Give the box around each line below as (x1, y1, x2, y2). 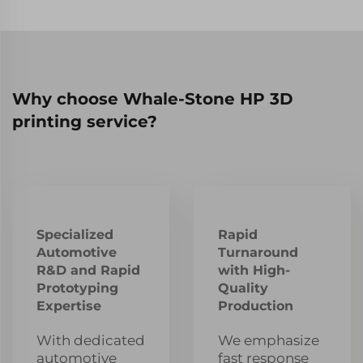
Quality (218, 280, 268, 296)
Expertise (36, 297, 101, 314)
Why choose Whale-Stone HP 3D (12, 88, 293, 109)
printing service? (12, 111, 157, 131)
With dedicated (36, 331, 145, 348)
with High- (218, 262, 290, 278)
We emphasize (218, 331, 319, 348)
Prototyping (36, 280, 118, 296)
